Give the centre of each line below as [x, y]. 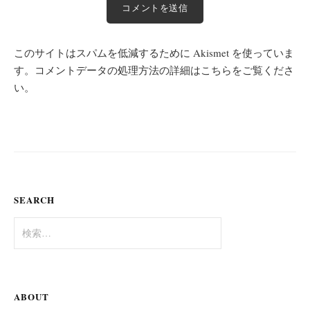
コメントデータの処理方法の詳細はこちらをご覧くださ [164, 70]
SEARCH [34, 199]
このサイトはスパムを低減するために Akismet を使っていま [154, 52]
